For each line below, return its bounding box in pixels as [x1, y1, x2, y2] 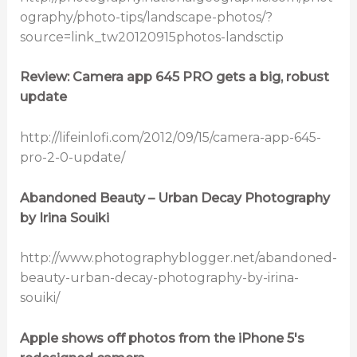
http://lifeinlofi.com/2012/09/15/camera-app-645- [19, 129, 321, 145]
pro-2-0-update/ [19, 149, 125, 165]
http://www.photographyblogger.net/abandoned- [19, 250, 337, 266]
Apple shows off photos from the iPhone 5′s [19, 330, 304, 346]
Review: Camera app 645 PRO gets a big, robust [19, 69, 329, 85]
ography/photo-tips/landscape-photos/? [19, 9, 273, 25]
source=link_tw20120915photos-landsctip [19, 29, 284, 45]
